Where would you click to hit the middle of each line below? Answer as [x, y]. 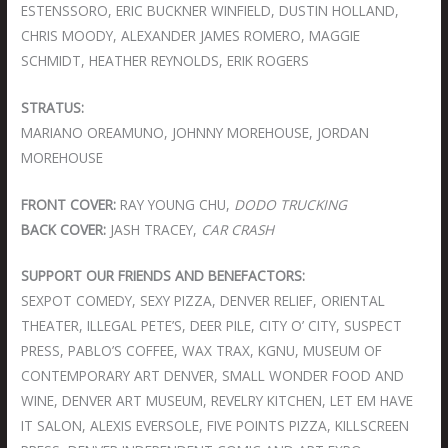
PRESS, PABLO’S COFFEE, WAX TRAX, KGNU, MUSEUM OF [202, 351]
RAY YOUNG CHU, [175, 204]
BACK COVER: [64, 229]
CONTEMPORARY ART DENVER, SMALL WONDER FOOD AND [213, 376]
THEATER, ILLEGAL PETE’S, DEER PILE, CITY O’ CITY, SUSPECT [212, 326]
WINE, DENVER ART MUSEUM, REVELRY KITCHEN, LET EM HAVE [217, 401]
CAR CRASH [238, 229]
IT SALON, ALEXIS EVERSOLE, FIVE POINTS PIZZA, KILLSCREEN [215, 426]
